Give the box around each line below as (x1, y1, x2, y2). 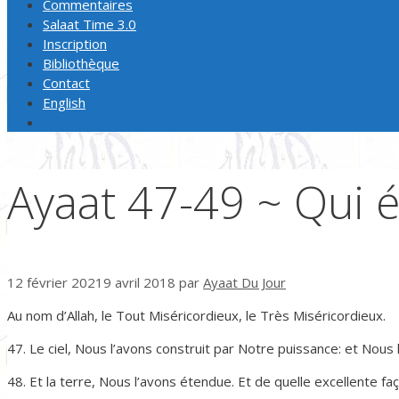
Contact (43, 74, 90, 92)
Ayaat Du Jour (203, 273, 286, 291)
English (43, 94, 85, 111)
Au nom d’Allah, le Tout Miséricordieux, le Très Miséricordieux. (7, 306, 386, 324)
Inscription (43, 35, 107, 53)
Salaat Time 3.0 (43, 15, 136, 33)
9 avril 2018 (103, 273, 175, 291)
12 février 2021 (7, 273, 103, 291)
